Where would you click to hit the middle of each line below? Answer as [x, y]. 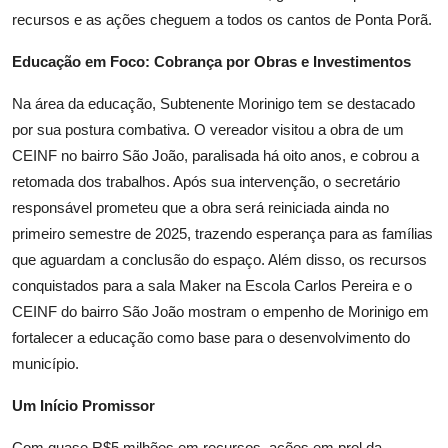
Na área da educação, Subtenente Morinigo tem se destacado [213, 103]
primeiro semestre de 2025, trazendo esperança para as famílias [222, 233]
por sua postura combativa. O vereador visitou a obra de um [208, 129]
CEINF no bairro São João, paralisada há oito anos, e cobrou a [215, 155]
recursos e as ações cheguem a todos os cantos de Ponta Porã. [222, 19]
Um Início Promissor [83, 405]
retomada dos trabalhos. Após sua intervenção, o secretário [206, 181]
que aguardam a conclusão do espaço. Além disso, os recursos [219, 259]
